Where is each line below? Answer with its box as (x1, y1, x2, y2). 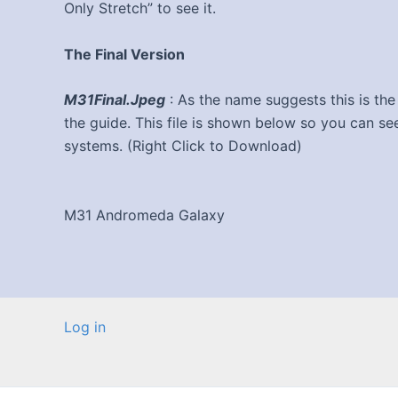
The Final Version (64, 44, 185, 63)
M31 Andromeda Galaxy (64, 205, 225, 224)
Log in (64, 318, 106, 336)
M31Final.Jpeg (64, 91, 165, 109)
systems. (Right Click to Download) (64, 137, 302, 155)
